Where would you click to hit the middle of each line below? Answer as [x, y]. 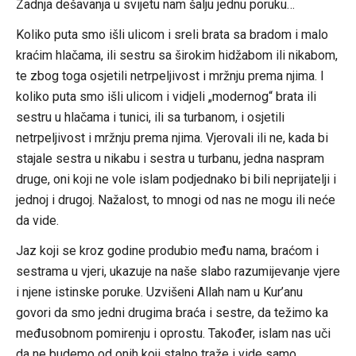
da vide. [37, 221]
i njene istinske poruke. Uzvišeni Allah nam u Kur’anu [159, 292]
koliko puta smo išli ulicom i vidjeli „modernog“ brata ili [166, 97]
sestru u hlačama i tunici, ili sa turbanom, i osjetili [150, 118]
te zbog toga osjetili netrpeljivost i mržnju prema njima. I [170, 76]
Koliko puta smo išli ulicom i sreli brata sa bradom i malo [172, 35]
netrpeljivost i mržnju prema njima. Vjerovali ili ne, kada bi [172, 138]
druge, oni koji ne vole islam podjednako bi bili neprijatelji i [176, 180]
